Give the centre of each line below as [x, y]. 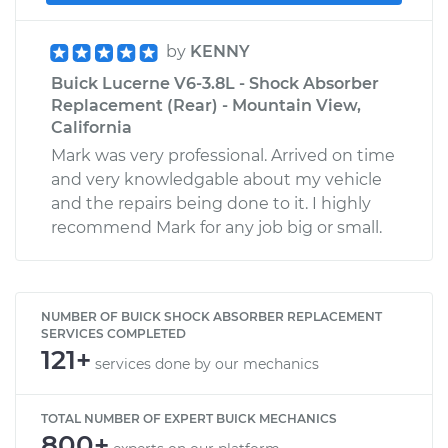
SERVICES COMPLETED [113, 333]
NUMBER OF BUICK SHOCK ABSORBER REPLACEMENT [211, 316]
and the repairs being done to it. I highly [211, 203]
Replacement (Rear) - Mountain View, [206, 105]
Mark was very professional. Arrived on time [223, 155]
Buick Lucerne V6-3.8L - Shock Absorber [215, 83]
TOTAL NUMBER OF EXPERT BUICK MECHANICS [189, 418]
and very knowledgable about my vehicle [216, 179]
